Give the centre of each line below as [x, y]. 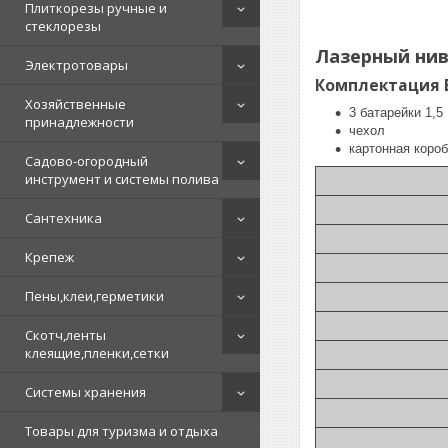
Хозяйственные [75, 104]
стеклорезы [63, 26]
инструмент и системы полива [122, 179]
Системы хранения [85, 392]
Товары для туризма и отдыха [121, 431]
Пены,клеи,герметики [94, 296]
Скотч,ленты [65, 335]
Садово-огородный [86, 161]
